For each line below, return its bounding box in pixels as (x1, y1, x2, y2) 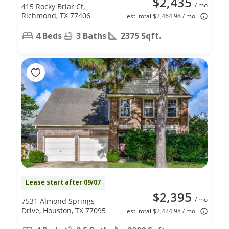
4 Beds (36, 30, 62, 41)
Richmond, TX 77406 (21, 10, 90, 20)
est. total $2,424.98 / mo (127, 206, 195, 215)
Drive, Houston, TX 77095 (21, 205, 106, 215)
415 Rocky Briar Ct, (21, 1, 85, 11)
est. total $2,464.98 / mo (127, 11, 195, 20)
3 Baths (76, 30, 106, 41)
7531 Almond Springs (21, 196, 95, 206)
